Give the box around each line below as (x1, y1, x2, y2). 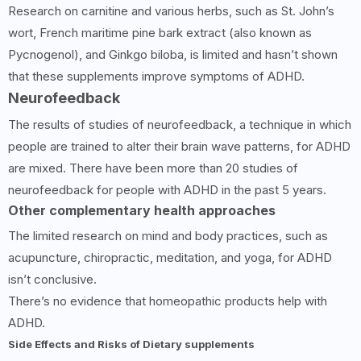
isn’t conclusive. (8, 272, 97, 288)
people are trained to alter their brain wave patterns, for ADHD (8, 139, 351, 155)
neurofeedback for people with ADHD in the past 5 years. (8, 182, 326, 198)
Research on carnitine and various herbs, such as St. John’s (8, 3, 334, 19)
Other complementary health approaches (8, 202, 276, 219)
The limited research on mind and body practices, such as (8, 228, 328, 244)
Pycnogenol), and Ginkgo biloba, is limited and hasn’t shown (8, 47, 338, 63)
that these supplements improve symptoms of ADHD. (8, 68, 305, 85)
